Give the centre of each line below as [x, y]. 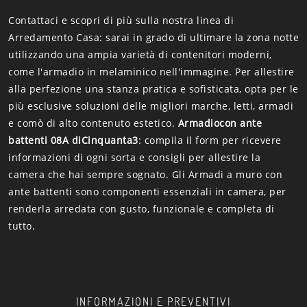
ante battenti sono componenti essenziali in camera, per [147, 191]
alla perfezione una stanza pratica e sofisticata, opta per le [153, 88]
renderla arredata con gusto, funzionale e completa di [142, 208]
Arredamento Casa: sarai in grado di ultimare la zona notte [153, 37]
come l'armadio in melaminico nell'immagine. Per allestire [151, 71]
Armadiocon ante [220, 123]
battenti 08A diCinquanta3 [73, 140]
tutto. [22, 225]
